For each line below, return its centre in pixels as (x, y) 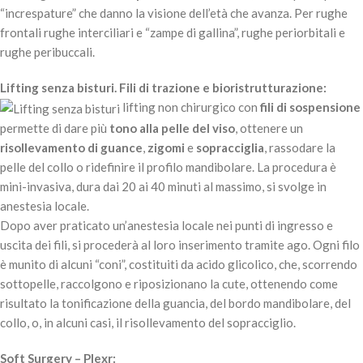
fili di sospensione (310, 107)
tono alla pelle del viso (172, 128)
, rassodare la (300, 148)
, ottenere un (269, 128)
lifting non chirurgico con (190, 107)
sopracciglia (230, 148)
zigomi (166, 148)
